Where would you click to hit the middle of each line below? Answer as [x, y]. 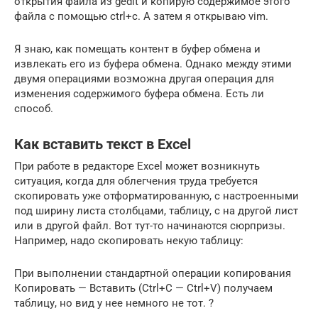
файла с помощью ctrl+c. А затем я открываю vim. [141, 16]
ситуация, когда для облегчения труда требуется [136, 181]
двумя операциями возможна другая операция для [144, 78]
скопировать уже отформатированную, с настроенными [157, 196]
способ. [34, 108]
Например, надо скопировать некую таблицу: [129, 240]
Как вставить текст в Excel [103, 144]
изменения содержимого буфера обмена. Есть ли [139, 93]
